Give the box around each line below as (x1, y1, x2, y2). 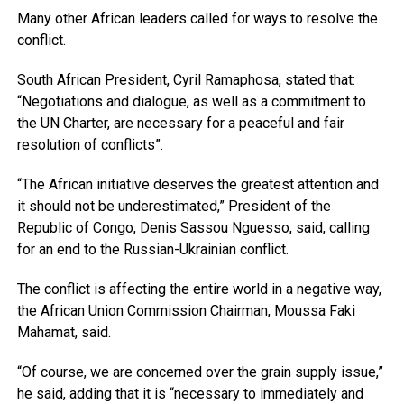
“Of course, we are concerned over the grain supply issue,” (16, 363, 383, 381)
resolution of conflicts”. (16, 136, 163, 154)
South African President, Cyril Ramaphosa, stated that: (16, 71, 355, 89)
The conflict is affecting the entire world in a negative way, (16, 280, 381, 298)
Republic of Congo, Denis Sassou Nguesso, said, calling (16, 219, 370, 237)
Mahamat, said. (16, 324, 111, 342)
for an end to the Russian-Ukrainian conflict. (16, 241, 289, 259)
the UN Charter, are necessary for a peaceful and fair (16, 115, 344, 133)
